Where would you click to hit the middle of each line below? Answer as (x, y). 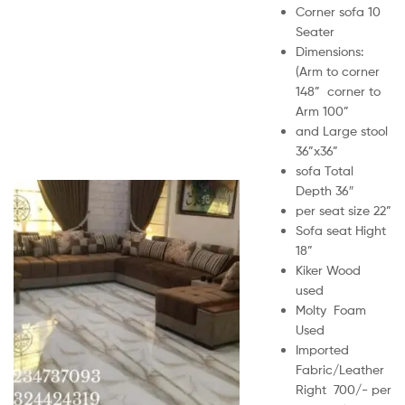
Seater (315, 31)
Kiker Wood (328, 269)
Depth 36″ (325, 190)
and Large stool (342, 130)
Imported (322, 349)
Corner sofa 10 (338, 11)
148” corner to (338, 90)
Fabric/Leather (340, 369)
